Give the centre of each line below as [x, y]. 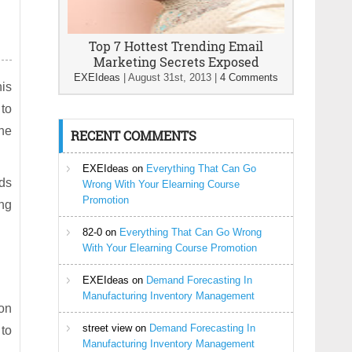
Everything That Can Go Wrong [191, 232]
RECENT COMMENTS [134, 136]
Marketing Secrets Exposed [176, 62]
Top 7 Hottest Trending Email [176, 46]
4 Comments [249, 77]
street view [107, 328]
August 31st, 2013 [170, 77]
